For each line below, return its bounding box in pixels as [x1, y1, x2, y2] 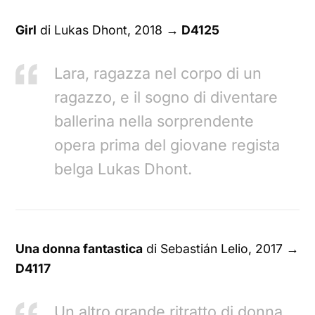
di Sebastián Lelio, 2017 [143, 240, 287, 256]
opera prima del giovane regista [54, 136, 281, 155]
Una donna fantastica [15, 240, 143, 256]
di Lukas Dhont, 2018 [37, 22, 167, 38]
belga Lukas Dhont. [54, 160, 193, 179]
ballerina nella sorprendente [54, 112, 255, 131]
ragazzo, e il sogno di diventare [54, 88, 278, 107]
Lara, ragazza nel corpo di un [54, 64, 262, 83]
